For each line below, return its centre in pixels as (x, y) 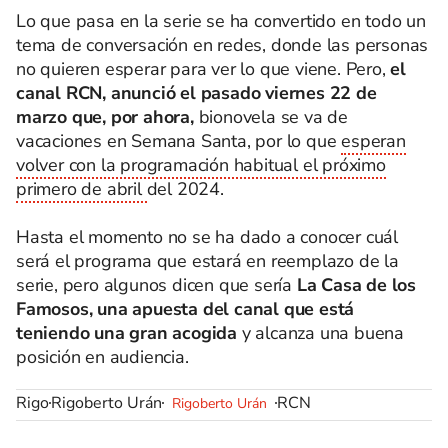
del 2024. (185, 189)
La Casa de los (356, 285)
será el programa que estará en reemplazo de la (207, 261)
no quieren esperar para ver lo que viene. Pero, (203, 69)
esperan (373, 141)
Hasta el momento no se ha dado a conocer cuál (207, 237)
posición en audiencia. (102, 357)
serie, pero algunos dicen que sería (156, 285)
